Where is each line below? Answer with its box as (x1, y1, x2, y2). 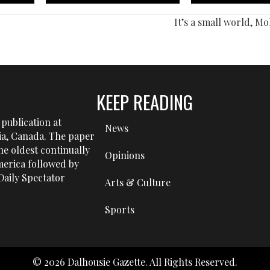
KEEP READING (96, 88, 193, 116)
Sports (105, 203, 135, 216)
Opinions (105, 149, 145, 162)
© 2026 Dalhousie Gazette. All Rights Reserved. (33, 256, 237, 269)
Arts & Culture (105, 176, 171, 189)
